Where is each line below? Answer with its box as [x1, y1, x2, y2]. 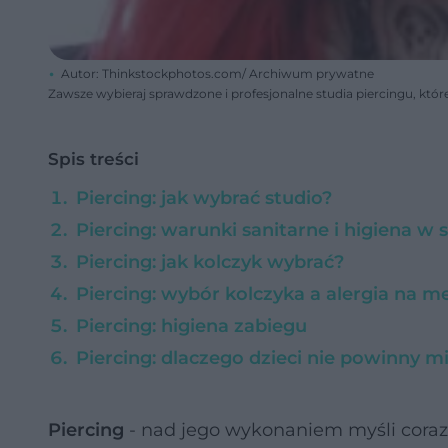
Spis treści [48, 149, 139, 169]
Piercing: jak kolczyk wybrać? [76, 251, 344, 273]
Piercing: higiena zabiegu [76, 315, 307, 337]
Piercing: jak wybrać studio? [76, 187, 332, 209]
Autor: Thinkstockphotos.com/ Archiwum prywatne [61, 66, 374, 81]
